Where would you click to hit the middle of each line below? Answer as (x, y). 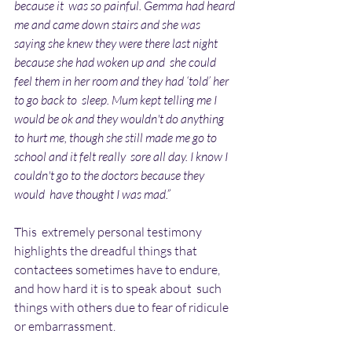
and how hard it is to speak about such (119, 288)
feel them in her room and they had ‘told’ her (123, 81)
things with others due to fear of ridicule (123, 307)
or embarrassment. (65, 326)
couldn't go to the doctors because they (110, 175)
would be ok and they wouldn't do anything (121, 118)
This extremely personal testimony (109, 231)
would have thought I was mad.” (92, 194)
